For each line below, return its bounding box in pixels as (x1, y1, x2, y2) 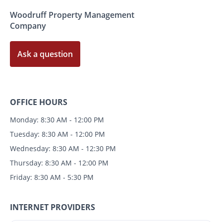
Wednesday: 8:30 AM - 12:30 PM (10, 144, 116, 154)
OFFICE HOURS (10, 97, 67, 108)
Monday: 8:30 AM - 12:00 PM (10, 115, 104, 125)
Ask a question (17, 49, 73, 60)
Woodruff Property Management (10, 9, 134, 21)
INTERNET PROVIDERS (10, 202, 95, 213)
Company (10, 20, 46, 32)
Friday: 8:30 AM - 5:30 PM (10, 172, 94, 182)
